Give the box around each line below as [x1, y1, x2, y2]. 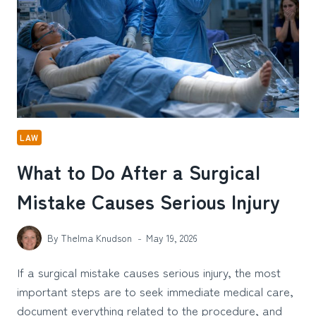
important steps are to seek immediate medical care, [17, 281, 293, 300]
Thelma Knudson [61, 230, 133, 245]
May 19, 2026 [146, 230, 198, 245]
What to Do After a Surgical [17, 157, 260, 186]
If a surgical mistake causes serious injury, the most [17, 262, 281, 281]
